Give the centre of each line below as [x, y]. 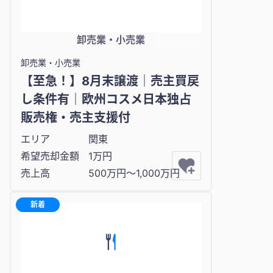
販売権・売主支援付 [76, 117]
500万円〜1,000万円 [134, 173]
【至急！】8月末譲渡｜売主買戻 [110, 81]
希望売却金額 [50, 156]
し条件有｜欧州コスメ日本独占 [106, 99]
